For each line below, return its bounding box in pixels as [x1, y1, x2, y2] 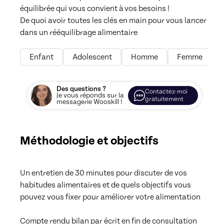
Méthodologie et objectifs [20, 133, 158, 148]
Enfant [29, 52, 53, 61]
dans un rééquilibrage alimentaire [20, 27, 139, 37]
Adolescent [72, 52, 112, 61]
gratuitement [145, 95, 183, 103]
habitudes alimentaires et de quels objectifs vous [20, 180, 191, 189]
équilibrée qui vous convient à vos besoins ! [20, 3, 169, 13]
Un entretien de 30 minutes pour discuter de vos [20, 168, 187, 177]
